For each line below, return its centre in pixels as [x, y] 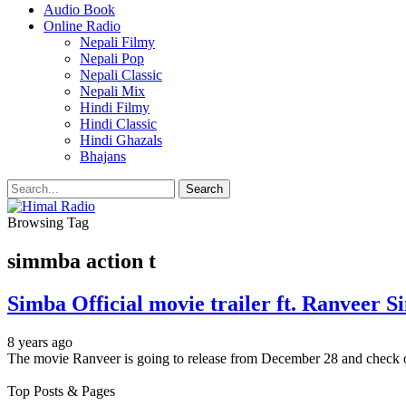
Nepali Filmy [117, 42]
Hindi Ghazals [121, 140]
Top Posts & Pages [61, 391]
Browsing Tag [48, 222]
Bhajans [103, 156]
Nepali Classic [121, 75]
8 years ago [40, 342]
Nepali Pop [112, 58]
